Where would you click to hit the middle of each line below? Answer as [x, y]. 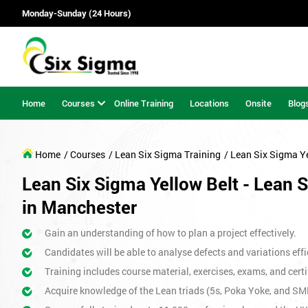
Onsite [258, 103]
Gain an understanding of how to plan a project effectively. [170, 233]
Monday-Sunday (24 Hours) [77, 13]
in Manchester [79, 207]
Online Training [144, 103]
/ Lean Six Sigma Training [165, 155]
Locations [209, 103]
